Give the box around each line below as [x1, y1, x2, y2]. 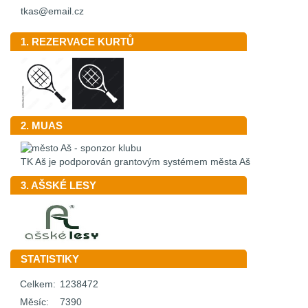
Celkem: [20, 278, 56, 289]
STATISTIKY [21, 252, 79, 265]
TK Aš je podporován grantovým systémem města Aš [21, 156, 250, 167]
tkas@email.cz [21, 5, 84, 16]
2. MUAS [21, 119, 63, 131]
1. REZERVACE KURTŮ [21, 35, 134, 47]
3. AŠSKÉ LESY [21, 179, 96, 191]
